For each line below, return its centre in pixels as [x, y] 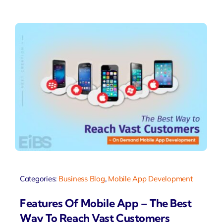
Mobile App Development [150, 178]
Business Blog [82, 178]
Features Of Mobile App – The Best [106, 203]
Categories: [39, 178]
